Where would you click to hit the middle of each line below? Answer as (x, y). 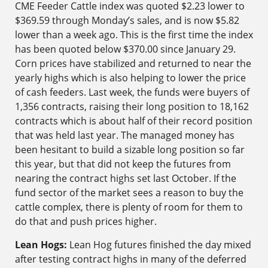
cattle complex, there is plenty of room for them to (129, 207)
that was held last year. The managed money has (125, 135)
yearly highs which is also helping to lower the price (130, 78)
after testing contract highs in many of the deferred (131, 259)
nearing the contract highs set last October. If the (126, 179)
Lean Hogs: (41, 244)
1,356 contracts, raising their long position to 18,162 (132, 107)
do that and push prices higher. (86, 222)
